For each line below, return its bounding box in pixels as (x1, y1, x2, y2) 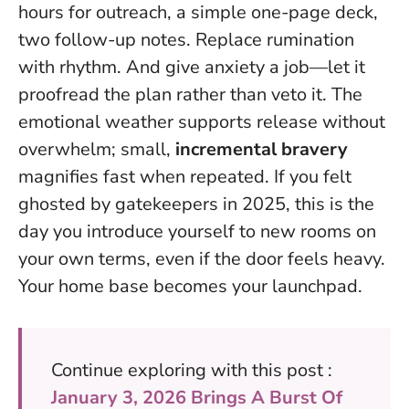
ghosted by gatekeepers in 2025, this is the (18, 191, 374, 216)
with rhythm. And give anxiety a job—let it (18, 54, 365, 79)
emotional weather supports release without (18, 109, 385, 134)
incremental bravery (175, 136, 348, 162)
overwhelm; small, (18, 136, 175, 162)
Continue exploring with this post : (51, 357, 332, 383)
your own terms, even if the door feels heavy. (18, 246, 385, 271)
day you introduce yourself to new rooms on (18, 218, 376, 244)
